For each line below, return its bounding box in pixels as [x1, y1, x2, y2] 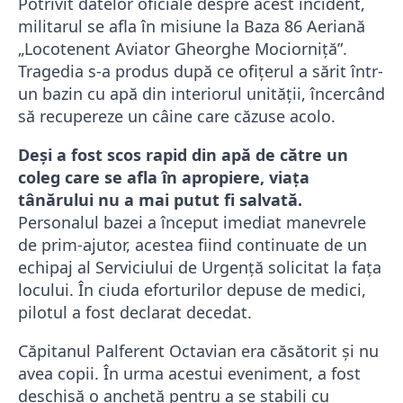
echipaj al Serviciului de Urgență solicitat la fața [18, 256, 381, 279]
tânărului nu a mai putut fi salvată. [18, 189, 302, 211]
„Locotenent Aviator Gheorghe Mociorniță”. [18, 38, 347, 60]
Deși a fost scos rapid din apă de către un [18, 144, 348, 166]
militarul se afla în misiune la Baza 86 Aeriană [18, 15, 365, 38]
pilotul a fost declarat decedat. [18, 301, 252, 324]
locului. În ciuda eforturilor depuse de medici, [18, 279, 366, 301]
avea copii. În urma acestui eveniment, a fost [18, 363, 361, 385]
